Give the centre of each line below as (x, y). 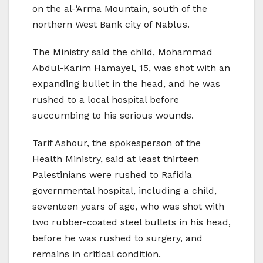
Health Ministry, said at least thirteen (116, 159)
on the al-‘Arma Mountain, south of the (120, 9)
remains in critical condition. (97, 254)
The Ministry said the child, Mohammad (122, 52)
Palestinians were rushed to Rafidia (112, 175)
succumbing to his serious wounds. (113, 116)
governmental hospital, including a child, (124, 191)
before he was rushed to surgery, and (117, 238)
